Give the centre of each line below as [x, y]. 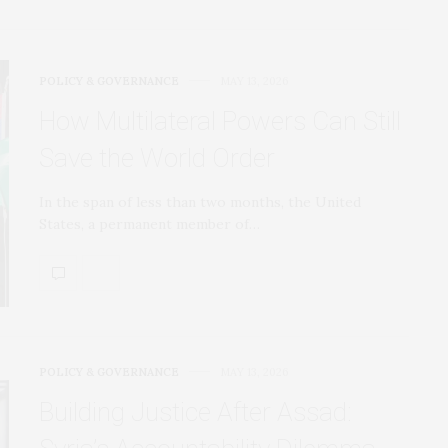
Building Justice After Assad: [195, 411]
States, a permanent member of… [149, 223]
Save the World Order [157, 157]
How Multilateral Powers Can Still [220, 120]
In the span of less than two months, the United [200, 201]
